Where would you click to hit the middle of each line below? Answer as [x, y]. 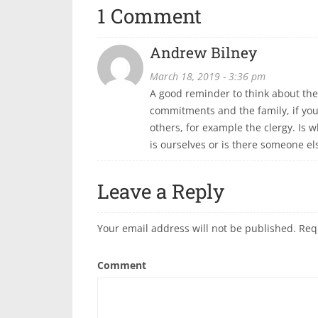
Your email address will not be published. [197, 228]
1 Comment [149, 16]
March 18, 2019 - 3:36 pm [208, 76]
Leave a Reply [161, 191]
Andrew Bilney [203, 53]
